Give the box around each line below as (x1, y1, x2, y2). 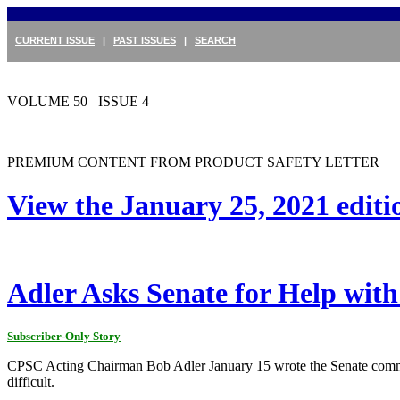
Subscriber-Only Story (7, 329, 121, 343)
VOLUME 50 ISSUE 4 (7, 94, 149, 109)
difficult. (7, 373, 54, 389)
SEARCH (195, 35, 236, 46)
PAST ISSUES (113, 35, 176, 46)
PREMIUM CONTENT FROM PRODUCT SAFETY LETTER (7, 154, 379, 170)
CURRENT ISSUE (15, 35, 95, 46)
